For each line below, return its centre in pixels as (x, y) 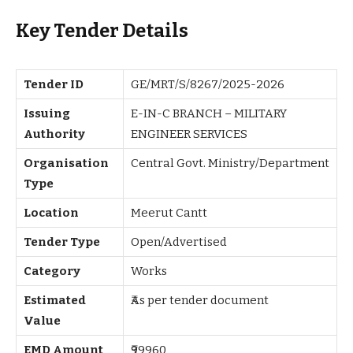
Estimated (55, 300)
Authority (54, 134)
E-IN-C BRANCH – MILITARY (209, 113)
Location (51, 212)
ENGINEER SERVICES (189, 134)
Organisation (66, 163)
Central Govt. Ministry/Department (230, 163)
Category (52, 271)
